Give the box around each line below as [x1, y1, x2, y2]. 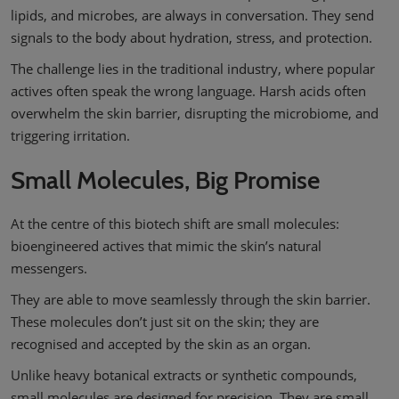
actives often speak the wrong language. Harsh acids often [11, 82, 366, 100]
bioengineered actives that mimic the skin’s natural [11, 237, 322, 255]
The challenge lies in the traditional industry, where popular [11, 60, 375, 77]
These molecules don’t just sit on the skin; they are [11, 313, 319, 330]
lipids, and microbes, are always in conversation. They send [11, 6, 374, 24]
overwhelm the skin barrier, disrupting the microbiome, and [11, 104, 379, 122]
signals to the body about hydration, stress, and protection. [11, 28, 372, 46]
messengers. [11, 259, 87, 277]
